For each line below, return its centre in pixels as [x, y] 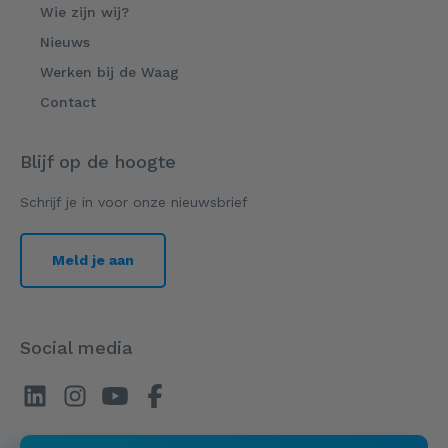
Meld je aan [93, 260]
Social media [76, 348]
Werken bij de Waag [109, 72]
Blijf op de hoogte [98, 162]
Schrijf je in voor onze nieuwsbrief [134, 202]
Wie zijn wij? [84, 12]
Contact [68, 102]
